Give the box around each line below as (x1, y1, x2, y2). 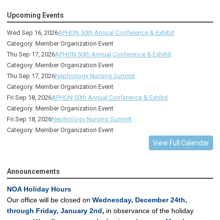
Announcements (7, 167, 60, 176)
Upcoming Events (7, 11, 64, 20)
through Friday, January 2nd (7, 207, 102, 215)
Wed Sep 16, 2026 (7, 29, 58, 37)
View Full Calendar (153, 139, 209, 147)
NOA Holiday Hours (7, 185, 73, 193)
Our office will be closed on (7, 196, 92, 204)
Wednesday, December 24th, (92, 196, 187, 204)
